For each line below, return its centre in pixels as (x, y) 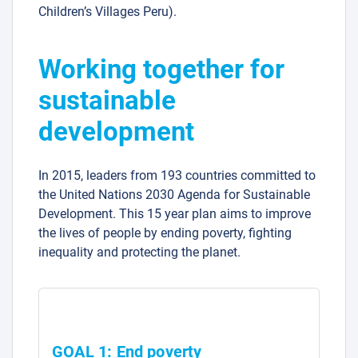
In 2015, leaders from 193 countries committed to (177, 176)
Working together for (161, 70)
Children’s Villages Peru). (107, 12)
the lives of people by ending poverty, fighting (165, 233)
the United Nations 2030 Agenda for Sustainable (174, 195)
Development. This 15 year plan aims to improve (175, 214)
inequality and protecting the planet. (139, 253)
